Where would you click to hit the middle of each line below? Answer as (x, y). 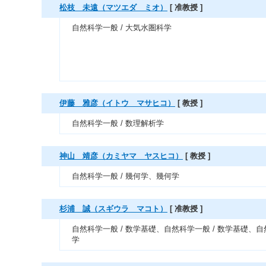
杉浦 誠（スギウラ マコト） (113, 209)
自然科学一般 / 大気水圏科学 (122, 28)
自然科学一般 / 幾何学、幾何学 (126, 176)
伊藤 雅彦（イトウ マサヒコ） (117, 103)
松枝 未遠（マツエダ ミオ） (113, 7)
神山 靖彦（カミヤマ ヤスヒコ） (121, 156)
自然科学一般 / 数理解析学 (118, 123)
